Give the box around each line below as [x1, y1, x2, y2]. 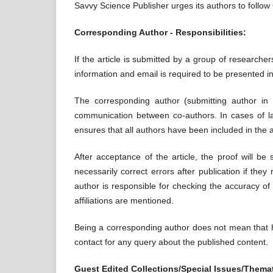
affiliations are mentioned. [74, 196, 174, 206]
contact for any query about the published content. [74, 237, 268, 247]
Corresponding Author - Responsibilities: [74, 27, 246, 38]
